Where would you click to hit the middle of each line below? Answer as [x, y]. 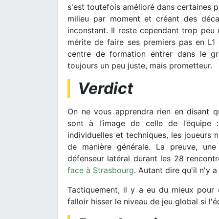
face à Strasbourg [101, 170]
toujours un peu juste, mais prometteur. [140, 65]
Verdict [105, 88]
